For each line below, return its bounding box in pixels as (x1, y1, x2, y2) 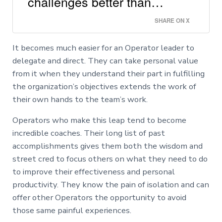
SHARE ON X (155, 16, 190, 25)
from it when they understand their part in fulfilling (12, 67, 205, 79)
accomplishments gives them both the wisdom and (12, 140, 203, 152)
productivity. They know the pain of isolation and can (12, 178, 209, 190)
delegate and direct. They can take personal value (12, 55, 198, 66)
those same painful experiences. (12, 204, 131, 216)
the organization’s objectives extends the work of (12, 80, 196, 92)
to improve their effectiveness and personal (12, 166, 175, 177)
